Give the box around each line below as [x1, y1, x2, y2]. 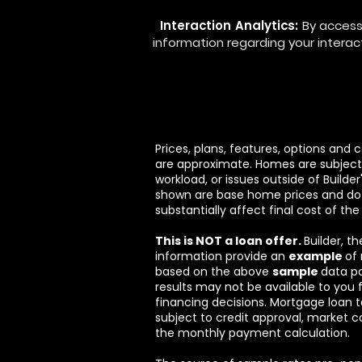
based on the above [155, 263, 272, 280]
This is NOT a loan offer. [155, 233, 304, 249]
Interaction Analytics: [159, 17, 302, 34]
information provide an [155, 248, 288, 264]
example [288, 248, 345, 264]
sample [272, 263, 321, 280]
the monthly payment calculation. [155, 325, 350, 341]
